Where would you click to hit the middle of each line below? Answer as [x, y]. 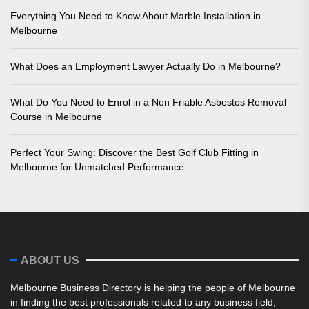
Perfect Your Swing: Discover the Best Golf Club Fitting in [134, 152]
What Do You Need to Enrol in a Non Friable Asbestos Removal [148, 102]
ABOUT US [50, 260]
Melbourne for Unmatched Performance [97, 167]
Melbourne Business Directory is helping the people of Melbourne [153, 287]
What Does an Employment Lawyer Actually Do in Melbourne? [146, 66]
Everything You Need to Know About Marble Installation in [136, 16]
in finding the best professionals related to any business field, [143, 302]
